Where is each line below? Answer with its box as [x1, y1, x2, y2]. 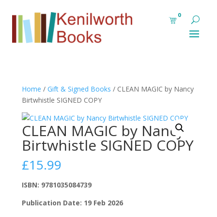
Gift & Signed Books [47, 84, 111, 93]
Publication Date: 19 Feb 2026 [21, 198, 123, 207]
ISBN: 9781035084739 [21, 180, 92, 189]
